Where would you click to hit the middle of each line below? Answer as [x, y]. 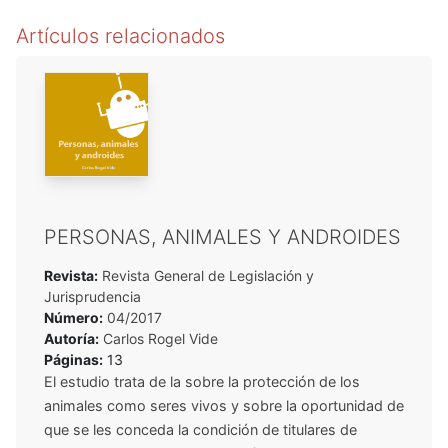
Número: [73, 317]
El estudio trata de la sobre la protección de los [202, 381]
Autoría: [71, 338]
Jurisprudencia [92, 296]
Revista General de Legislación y [206, 275]
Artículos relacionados [120, 35]
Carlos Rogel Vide [160, 338]
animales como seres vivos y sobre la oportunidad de [224, 405]
